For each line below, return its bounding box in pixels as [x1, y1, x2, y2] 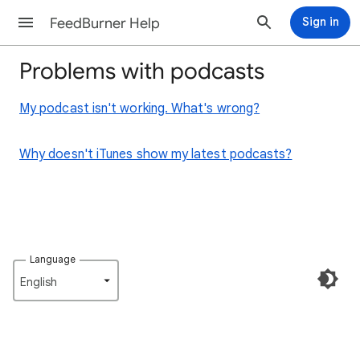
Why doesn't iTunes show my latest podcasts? [19, 146, 292, 162]
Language [30, 253, 76, 265]
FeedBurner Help [50, 14, 160, 32]
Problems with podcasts [19, 57, 264, 85]
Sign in [301, 14, 339, 29]
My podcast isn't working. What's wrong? [19, 100, 260, 117]
